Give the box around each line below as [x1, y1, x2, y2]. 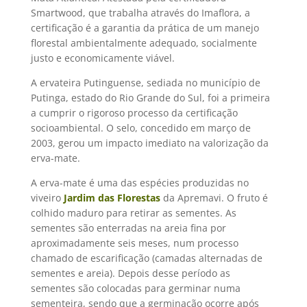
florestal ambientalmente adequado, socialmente [30, 36, 257, 49]
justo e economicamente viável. [30, 51, 175, 64]
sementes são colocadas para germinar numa [30, 282, 241, 295]
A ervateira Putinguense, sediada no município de [30, 76, 260, 89]
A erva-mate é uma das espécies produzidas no [30, 176, 249, 189]
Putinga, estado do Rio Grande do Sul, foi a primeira [30, 91, 270, 104]
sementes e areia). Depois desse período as [30, 267, 230, 280]
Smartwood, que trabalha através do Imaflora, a [30, 6, 250, 19]
